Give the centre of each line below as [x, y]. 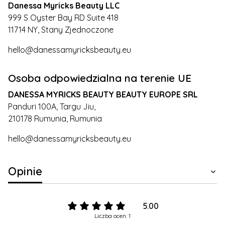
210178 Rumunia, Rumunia [55, 118]
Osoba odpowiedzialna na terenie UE [100, 78]
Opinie [25, 171]
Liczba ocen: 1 [113, 215]
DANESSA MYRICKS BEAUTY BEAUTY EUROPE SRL [103, 94]
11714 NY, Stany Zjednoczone [61, 29]
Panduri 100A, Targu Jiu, [52, 106]
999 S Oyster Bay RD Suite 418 [63, 17]
